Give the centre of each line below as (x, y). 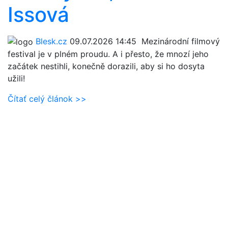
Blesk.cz (51, 41)
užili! (16, 79)
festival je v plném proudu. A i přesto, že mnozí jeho (108, 54)
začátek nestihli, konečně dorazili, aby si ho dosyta (106, 66)
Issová (38, 14)
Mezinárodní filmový (178, 41)
